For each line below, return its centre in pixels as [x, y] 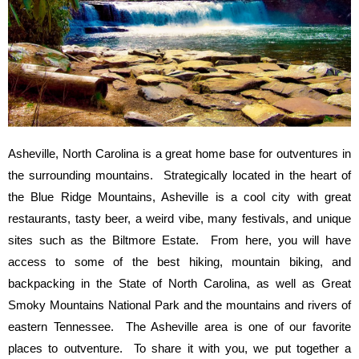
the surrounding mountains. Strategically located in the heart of [179, 175]
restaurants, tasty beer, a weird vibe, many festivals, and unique [179, 219]
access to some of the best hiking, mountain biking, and [179, 262]
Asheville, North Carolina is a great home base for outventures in [179, 154]
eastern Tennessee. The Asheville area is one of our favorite [179, 327]
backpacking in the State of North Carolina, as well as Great [179, 284]
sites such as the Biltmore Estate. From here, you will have [179, 240]
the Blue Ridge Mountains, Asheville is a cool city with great [179, 197]
